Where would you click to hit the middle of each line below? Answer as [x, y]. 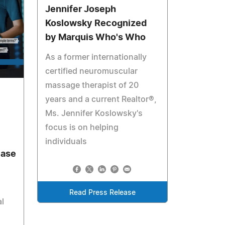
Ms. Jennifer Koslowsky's [94, 114]
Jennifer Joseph [81, 10]
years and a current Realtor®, [101, 99]
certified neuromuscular [92, 71]
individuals [66, 142]
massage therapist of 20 [92, 85]
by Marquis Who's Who [96, 38]
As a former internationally [96, 57]
